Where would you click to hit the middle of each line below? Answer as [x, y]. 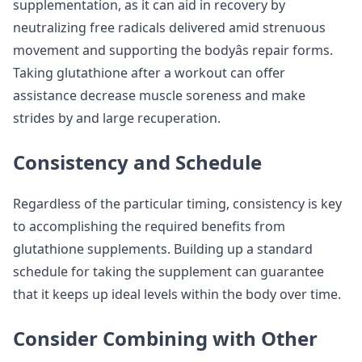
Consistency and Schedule [137, 162]
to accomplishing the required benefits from [149, 226]
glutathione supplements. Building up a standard [163, 249]
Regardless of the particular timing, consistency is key [177, 204]
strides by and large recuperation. [117, 118]
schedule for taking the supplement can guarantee [168, 271]
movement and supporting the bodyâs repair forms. [173, 50]
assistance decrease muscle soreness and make [159, 95]
